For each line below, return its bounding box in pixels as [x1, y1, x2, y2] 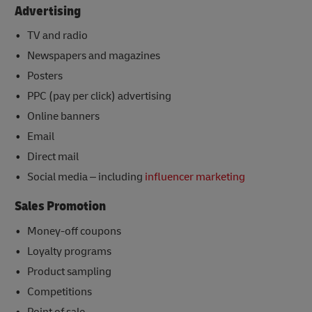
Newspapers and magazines [26, 49, 160, 63]
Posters [26, 69, 63, 84]
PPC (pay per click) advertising [26, 89, 171, 104]
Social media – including [26, 170, 145, 185]
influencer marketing [144, 170, 245, 185]
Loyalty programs [26, 244, 111, 258]
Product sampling [26, 264, 111, 279]
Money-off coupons [26, 224, 121, 238]
